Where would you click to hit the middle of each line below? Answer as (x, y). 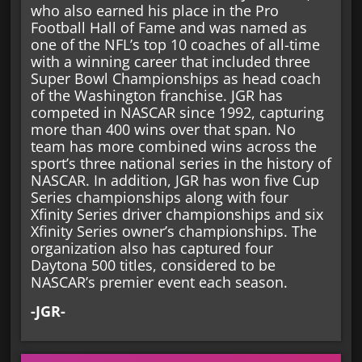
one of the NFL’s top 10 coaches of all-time (175, 45)
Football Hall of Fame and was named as (168, 28)
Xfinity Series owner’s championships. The (173, 232)
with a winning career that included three (170, 62)
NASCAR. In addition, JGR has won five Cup (175, 181)
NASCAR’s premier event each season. (159, 282)
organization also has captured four (152, 248)
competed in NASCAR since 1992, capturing (177, 113)
